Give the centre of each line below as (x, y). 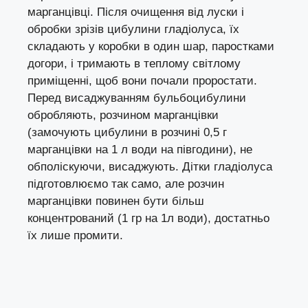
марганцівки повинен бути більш (116, 201)
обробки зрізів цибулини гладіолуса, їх (133, 29)
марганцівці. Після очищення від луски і (136, 12)
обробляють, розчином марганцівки (123, 115)
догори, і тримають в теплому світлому (134, 63)
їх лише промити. (75, 235)
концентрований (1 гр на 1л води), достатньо (148, 218)
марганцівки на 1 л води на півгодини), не (140, 149)
